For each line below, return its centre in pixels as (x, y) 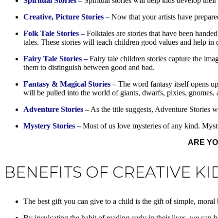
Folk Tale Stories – (54, 33)
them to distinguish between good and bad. (89, 67)
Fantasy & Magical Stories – (70, 84)
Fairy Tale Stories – (55, 58)
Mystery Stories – (52, 126)
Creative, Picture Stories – (66, 17)
